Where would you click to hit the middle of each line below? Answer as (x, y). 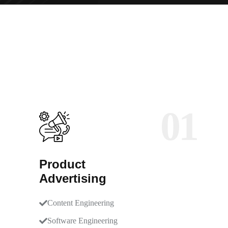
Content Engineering (81, 203)
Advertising (73, 178)
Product (62, 164)
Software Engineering (82, 221)
